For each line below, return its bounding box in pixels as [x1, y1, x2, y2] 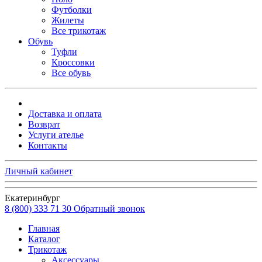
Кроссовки [51, 57, 95, 67]
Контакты [28, 140, 67, 150]
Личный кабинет [5, 166, 73, 176]
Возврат [28, 119, 60, 129]
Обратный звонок [74, 203, 145, 213]
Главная [28, 223, 60, 233]
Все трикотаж [51, 25, 106, 36]
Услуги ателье [28, 129, 84, 140]
